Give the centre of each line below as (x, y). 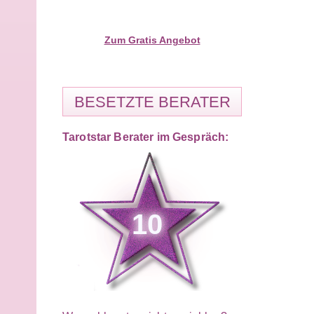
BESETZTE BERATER (152, 102)
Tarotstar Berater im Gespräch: (146, 137)
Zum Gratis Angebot (152, 40)
